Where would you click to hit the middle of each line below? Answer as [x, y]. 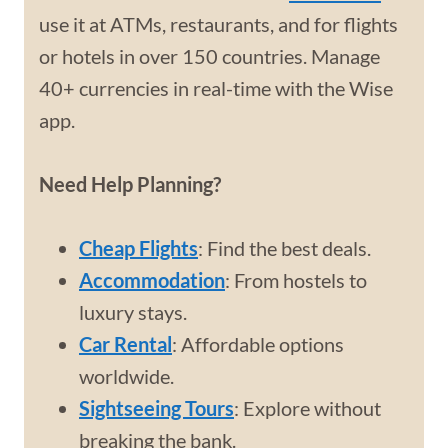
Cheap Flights [138, 248]
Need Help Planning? [130, 184]
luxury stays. [133, 312]
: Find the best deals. [284, 248]
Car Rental [125, 344]
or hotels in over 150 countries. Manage [209, 56]
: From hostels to [296, 280]
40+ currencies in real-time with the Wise [216, 88]
